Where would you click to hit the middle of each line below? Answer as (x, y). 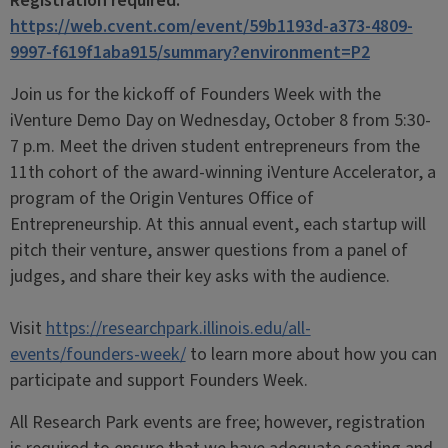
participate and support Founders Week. (160, 380)
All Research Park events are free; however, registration (217, 422)
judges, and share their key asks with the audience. (201, 276)
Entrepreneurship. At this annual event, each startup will (217, 224)
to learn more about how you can (311, 354)
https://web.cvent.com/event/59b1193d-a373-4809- (211, 26)
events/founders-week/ (97, 354)
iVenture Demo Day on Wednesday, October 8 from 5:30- (220, 120)
